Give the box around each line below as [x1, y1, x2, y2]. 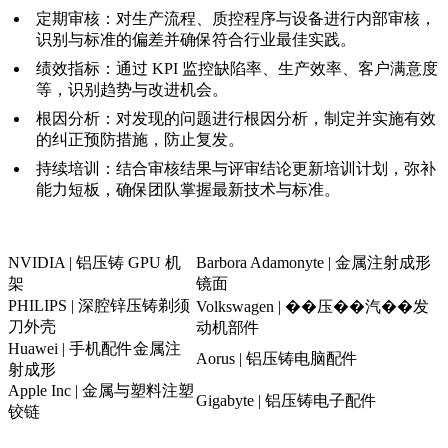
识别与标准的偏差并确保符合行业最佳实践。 [36, 31, 356, 49]
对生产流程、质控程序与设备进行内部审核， [116, 10, 436, 28]
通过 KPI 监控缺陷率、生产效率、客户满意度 [116, 60, 438, 78]
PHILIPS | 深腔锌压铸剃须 [8, 297, 190, 315]
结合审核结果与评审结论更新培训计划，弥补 [116, 160, 436, 178]
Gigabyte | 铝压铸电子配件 [196, 392, 377, 410]
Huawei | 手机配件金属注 [8, 340, 181, 358]
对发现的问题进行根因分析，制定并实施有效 [116, 110, 436, 128]
